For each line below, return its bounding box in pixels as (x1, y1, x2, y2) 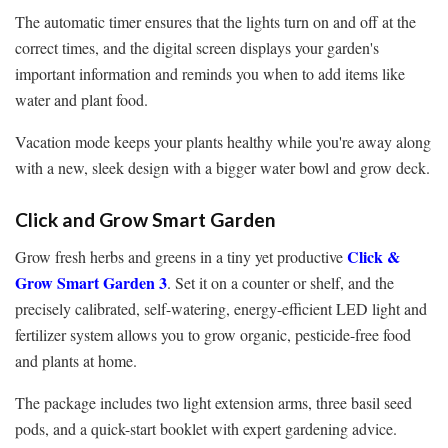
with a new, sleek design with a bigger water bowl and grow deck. (15, 156, 430, 178)
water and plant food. (15, 88, 148, 110)
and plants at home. (15, 349, 137, 371)
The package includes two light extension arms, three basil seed (15, 391, 412, 413)
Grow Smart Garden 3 (15, 270, 167, 294)
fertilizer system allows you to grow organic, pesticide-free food (15, 323, 411, 345)
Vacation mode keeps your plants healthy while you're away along (15, 130, 431, 152)
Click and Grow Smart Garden (15, 208, 276, 232)
